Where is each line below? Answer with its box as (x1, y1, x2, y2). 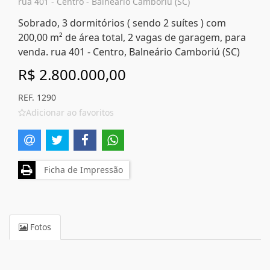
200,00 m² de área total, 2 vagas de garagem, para (18, 31, 246, 44)
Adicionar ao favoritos (26, 107, 114, 118)
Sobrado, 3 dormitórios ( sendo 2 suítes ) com (18, 16, 226, 30)
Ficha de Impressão (39, 163, 123, 175)
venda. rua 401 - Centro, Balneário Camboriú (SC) (18, 45, 240, 58)
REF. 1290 (18, 92, 56, 103)
